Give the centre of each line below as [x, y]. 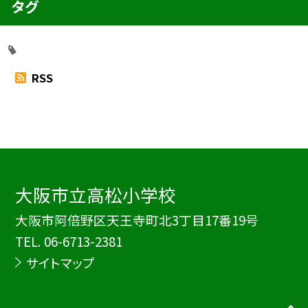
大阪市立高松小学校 [96, 195]
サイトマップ [60, 263]
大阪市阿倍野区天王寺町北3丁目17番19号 [137, 220]
